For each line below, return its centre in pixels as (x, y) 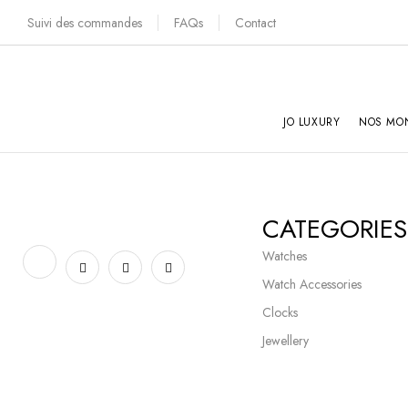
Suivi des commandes (85, 23)
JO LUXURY (312, 122)
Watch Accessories (311, 284)
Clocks (280, 312)
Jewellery (285, 341)
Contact (255, 23)
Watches (284, 256)
